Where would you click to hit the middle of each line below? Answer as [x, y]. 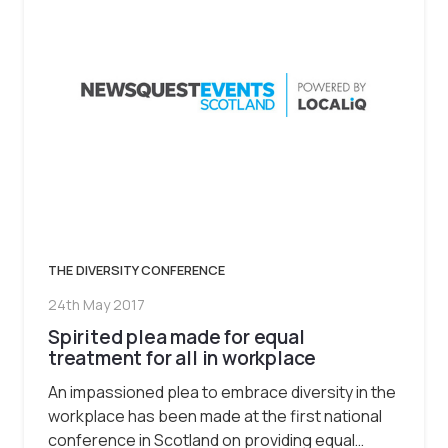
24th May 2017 [96, 305]
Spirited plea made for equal [176, 336]
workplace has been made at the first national [215, 415]
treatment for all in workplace [182, 357]
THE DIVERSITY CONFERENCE [136, 269]
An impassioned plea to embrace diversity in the [222, 391]
